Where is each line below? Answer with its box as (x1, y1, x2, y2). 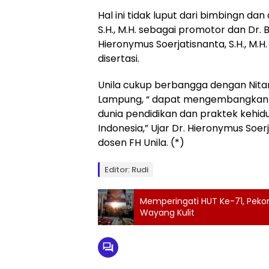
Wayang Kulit (140, 206, 195, 219)
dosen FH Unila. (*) (98, 135, 184, 150)
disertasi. (98, 51, 139, 65)
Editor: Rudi (104, 163, 148, 175)
